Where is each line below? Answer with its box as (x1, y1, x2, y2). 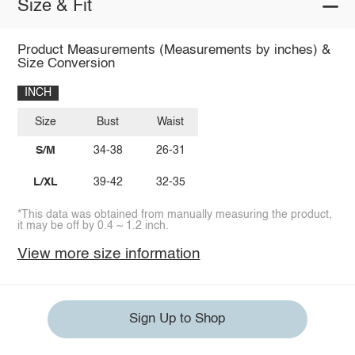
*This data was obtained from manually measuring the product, (17, 208, 332, 220)
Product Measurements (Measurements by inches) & (17, 43, 330, 57)
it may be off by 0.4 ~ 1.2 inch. (17, 219, 169, 231)
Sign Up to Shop (129, 312, 226, 326)
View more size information (17, 246, 200, 261)
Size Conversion (17, 56, 115, 71)
